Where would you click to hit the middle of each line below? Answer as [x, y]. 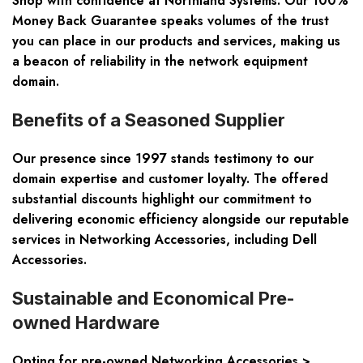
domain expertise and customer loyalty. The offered [170, 179]
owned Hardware [86, 323]
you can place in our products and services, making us [176, 41]
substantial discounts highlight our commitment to [162, 199]
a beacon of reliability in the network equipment [160, 62]
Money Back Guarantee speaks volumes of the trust [171, 21]
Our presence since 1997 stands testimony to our [163, 159]
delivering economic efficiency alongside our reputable [181, 220]
